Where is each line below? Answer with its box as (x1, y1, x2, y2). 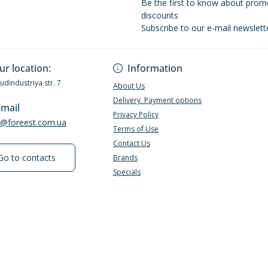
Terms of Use (113, 124, 159, 134)
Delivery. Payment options (113, 95, 202, 105)
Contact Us (113, 138, 150, 148)
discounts (141, 10, 178, 21)
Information (127, 62, 182, 75)
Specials (113, 167, 141, 177)
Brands (113, 153, 138, 163)
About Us (113, 81, 145, 91)
